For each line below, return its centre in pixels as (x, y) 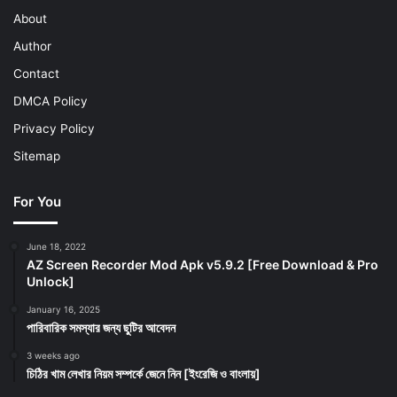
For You (37, 202)
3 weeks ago (53, 356)
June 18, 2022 (56, 247)
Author (32, 47)
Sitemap (37, 156)
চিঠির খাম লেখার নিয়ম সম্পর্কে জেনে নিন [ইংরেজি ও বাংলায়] (144, 374)
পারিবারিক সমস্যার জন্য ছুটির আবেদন (101, 328)
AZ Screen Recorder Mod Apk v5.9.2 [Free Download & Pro (202, 265)
